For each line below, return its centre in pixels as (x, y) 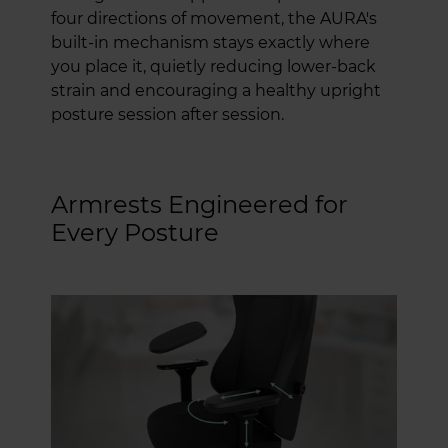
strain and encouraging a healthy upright (216, 90)
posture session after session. (167, 114)
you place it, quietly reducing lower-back (213, 66)
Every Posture (135, 232)
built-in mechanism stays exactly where (210, 42)
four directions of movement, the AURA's (214, 18)
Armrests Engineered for (199, 204)
